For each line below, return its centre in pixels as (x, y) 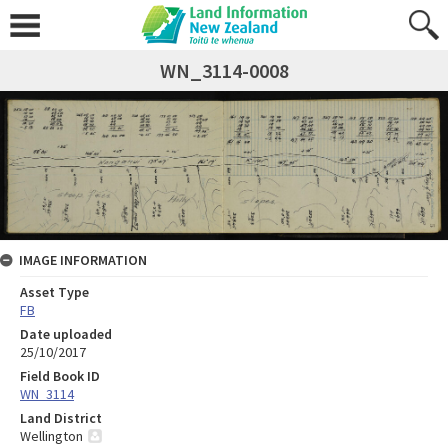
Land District (61, 418)
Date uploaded (66, 334)
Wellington (51, 436)
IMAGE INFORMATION (83, 260)
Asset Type (54, 292)
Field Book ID (60, 376)
